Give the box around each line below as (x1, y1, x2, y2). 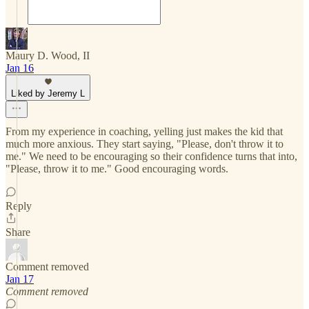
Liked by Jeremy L (11, 88, 85, 99)
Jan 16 (6, 62, 34, 74)
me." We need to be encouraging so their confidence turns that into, (6, 150, 297, 162)
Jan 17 (6, 273, 34, 285)
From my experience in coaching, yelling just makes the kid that (6, 126, 283, 137)
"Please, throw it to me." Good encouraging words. (6, 163, 228, 175)
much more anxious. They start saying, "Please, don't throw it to (6, 138, 283, 150)
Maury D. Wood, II (6, 50, 90, 61)
